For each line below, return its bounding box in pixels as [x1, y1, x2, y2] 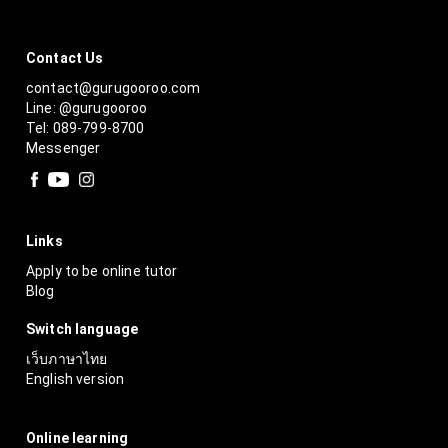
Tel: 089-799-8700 [26, 119, 145, 136]
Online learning [26, 429, 129, 446]
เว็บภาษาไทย [26, 351, 108, 368]
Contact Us [26, 49, 104, 66]
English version [26, 371, 125, 388]
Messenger [26, 139, 101, 156]
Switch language [26, 321, 139, 338]
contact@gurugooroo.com [26, 79, 201, 96]
